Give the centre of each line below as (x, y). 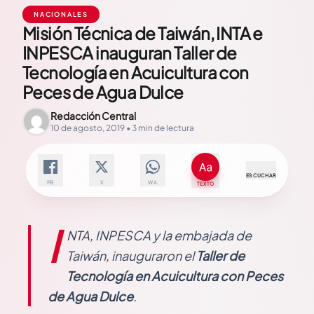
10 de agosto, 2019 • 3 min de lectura (122, 128)
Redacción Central (93, 116)
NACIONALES (61, 14)
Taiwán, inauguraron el (131, 255)
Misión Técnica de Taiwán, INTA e (143, 33)
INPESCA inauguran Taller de (130, 53)
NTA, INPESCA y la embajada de (159, 235)
